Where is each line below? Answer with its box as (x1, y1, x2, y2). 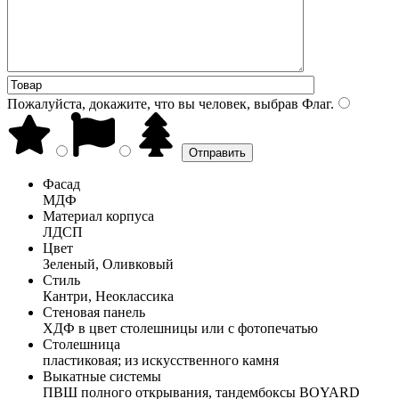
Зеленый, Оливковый (43, 256, 174, 272)
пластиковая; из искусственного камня (43, 352, 279, 368)
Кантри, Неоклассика (43, 288, 174, 304)
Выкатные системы (43, 368, 161, 384)
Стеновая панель (43, 304, 145, 320)
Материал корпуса (43, 208, 154, 224)
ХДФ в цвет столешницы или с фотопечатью (43, 320, 318, 336)
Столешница (43, 336, 120, 352)
